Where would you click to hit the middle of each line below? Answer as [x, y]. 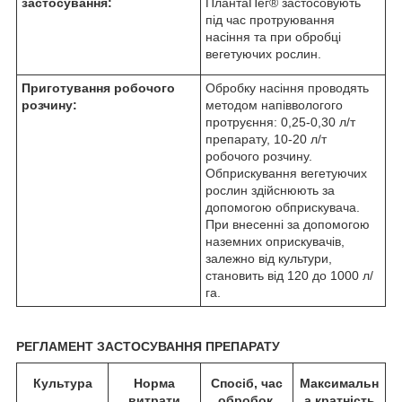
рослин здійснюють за [270, 191]
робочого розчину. [259, 157]
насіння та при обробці [273, 37]
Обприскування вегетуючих [286, 174]
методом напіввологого [274, 105]
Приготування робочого [98, 88]
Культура [62, 384]
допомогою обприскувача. [283, 208]
